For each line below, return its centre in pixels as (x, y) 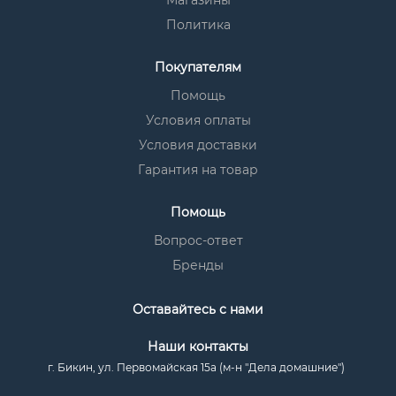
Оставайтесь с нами (198, 309)
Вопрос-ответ (198, 240)
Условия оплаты (198, 120)
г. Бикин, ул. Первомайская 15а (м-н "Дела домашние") (196, 367)
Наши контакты (198, 346)
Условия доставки (198, 145)
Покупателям (198, 67)
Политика (198, 25)
